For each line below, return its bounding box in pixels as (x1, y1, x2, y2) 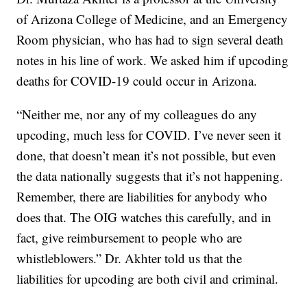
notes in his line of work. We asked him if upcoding (16, 51, 289, 69)
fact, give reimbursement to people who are (16, 229, 243, 247)
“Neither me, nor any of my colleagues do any (16, 106, 258, 123)
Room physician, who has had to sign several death (16, 31, 284, 49)
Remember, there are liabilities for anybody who (16, 188, 268, 206)
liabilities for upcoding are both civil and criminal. (16, 270, 279, 288)
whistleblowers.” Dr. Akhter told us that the (16, 249, 243, 267)
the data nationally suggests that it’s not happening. (16, 167, 284, 185)
